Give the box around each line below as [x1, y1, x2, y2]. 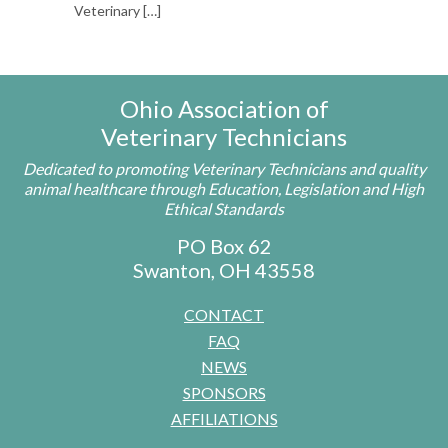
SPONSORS [182, 382, 266, 402]
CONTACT [184, 304, 264, 324]
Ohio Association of [119, 93, 329, 123]
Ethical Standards [164, 198, 284, 218]
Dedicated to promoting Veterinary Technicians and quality [22, 158, 426, 178]
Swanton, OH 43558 [133, 257, 315, 282]
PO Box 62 [176, 233, 272, 258]
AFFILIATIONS [170, 408, 278, 428]
